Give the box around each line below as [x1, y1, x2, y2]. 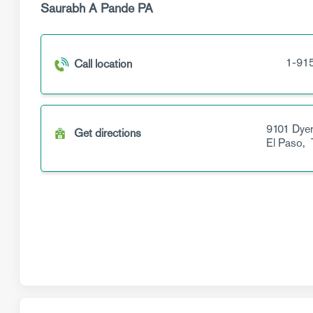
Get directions [74, 126, 141, 140]
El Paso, [265, 136, 308, 150]
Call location [74, 57, 132, 71]
